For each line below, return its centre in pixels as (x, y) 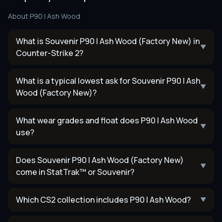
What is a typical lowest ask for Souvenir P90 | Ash (108, 81)
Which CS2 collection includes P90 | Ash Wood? (103, 200)
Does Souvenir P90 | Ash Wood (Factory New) (100, 160)
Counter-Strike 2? (50, 53)
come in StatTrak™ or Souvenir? (75, 172)
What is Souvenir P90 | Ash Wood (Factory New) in (108, 41)
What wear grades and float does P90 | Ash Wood (107, 120)
